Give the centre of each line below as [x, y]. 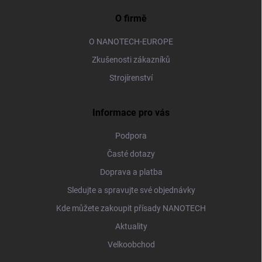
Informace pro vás [131, 112]
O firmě [131, 18]
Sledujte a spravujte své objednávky [131, 190]
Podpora [131, 135]
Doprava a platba [131, 172]
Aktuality [131, 226]
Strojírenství [131, 77]
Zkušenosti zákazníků [131, 59]
